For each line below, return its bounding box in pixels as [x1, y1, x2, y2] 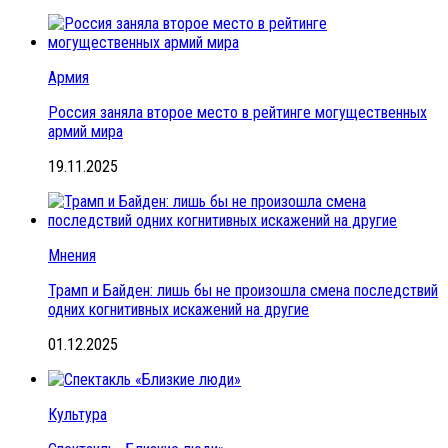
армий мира [48, 121, 123, 141]
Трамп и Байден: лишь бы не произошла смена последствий [48, 280, 438, 300]
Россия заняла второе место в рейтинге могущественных [48, 102, 427, 122]
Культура [48, 404, 107, 424]
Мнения [48, 245, 96, 265]
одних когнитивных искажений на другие [48, 299, 309, 319]
